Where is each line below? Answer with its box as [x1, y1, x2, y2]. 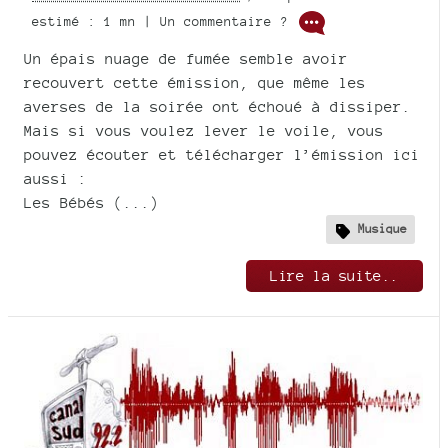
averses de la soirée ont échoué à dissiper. [24, 97, 411, 115]
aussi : [24, 169, 87, 187]
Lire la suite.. [270, 266, 399, 284]
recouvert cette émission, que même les [24, 73, 366, 91]
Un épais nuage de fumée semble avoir [24, 49, 348, 67]
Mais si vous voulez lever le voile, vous [24, 121, 384, 139]
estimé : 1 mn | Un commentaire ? [32, 13, 296, 29]
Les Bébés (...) [24, 193, 159, 211]
